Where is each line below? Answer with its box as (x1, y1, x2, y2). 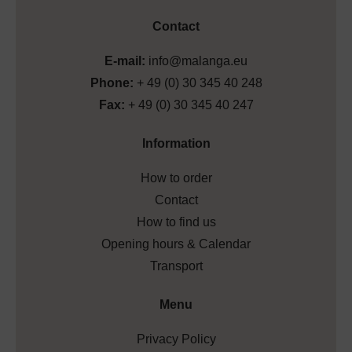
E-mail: (104, 54, 145, 68)
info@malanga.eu (148, 54, 247, 68)
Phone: (90, 76, 134, 90)
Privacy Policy (136, 332, 216, 346)
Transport (149, 259, 203, 273)
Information (141, 137, 211, 151)
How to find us (136, 215, 216, 229)
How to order (140, 171, 212, 185)
